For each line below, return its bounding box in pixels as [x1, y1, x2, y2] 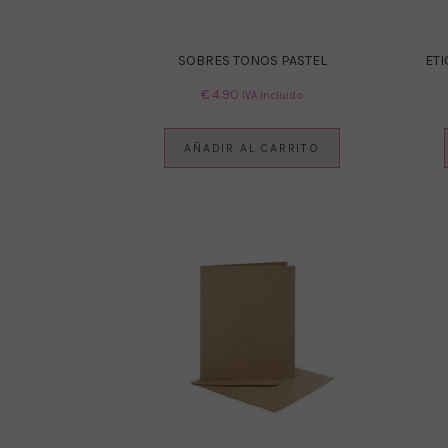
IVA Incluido [242, 88, 303, 102]
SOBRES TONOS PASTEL [177, 51, 327, 69]
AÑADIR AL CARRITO [184, 140, 320, 155]
